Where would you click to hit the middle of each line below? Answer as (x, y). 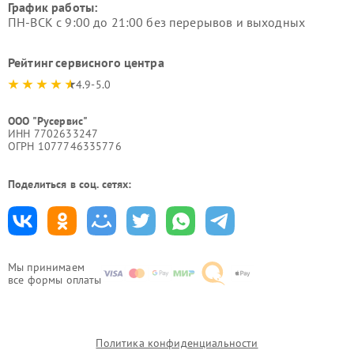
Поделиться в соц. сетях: (70, 184)
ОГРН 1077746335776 (65, 146)
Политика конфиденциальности (177, 343)
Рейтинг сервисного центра (86, 62)
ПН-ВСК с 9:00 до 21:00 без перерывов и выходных (157, 22)
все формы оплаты (55, 279)
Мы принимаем (46, 267)
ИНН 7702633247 (53, 133)
